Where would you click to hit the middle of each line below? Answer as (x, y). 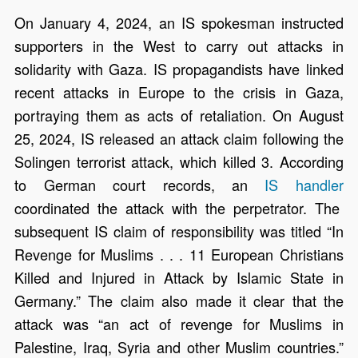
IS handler (304, 185)
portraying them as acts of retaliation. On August (179, 115)
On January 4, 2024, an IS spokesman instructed (179, 23)
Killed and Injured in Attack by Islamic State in (179, 278)
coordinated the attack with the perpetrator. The (177, 208)
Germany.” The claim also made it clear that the (179, 301)
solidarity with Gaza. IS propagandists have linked (179, 69)
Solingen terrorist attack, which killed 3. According (179, 162)
